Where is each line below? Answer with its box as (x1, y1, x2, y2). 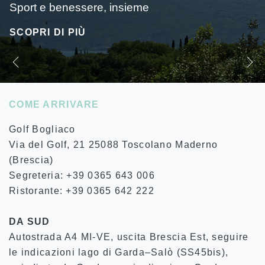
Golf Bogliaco (9, 124, 76, 134)
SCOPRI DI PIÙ (122, 13, 199, 23)
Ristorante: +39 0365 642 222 (9, 186, 154, 196)
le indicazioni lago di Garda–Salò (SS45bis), (9, 247, 229, 257)
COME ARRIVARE (9, 99, 99, 109)
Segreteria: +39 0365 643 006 (9, 170, 155, 180)
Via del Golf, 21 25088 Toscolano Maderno (9, 140, 218, 150)
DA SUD (9, 216, 50, 227)
